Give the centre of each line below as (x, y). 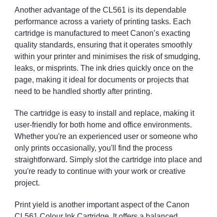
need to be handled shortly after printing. (83, 91)
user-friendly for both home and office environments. (103, 124)
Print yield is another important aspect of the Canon (102, 204)
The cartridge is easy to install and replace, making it (104, 113)
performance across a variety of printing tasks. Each (103, 21)
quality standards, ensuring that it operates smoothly (103, 45)
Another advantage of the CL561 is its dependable (101, 10)
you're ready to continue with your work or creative (100, 171)
